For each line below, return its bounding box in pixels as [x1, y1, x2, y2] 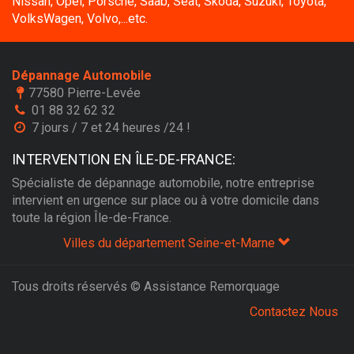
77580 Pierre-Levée [28, 85, 141, 100]
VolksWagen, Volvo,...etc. [12, 11, 148, 26]
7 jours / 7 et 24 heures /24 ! [28, 120, 190, 135]
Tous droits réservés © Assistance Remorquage [12, 279, 280, 294]
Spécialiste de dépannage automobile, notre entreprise [12, 175, 314, 190]
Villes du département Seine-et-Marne [63, 235, 278, 250]
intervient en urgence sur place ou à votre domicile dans [12, 193, 319, 208]
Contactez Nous [250, 304, 338, 319]
